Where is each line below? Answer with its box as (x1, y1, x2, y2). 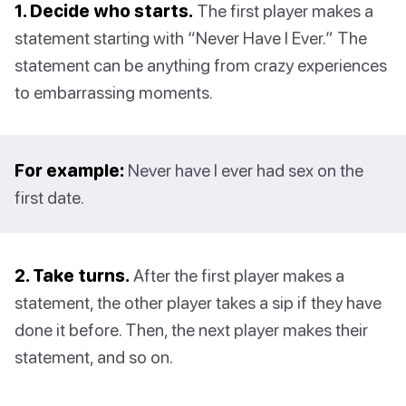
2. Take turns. (14, 265, 130, 286)
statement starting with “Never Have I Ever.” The (14, 27, 367, 49)
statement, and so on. (14, 346, 173, 368)
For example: (14, 159, 124, 181)
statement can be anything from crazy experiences (14, 54, 387, 76)
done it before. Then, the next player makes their (14, 319, 368, 341)
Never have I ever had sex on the (124, 159, 363, 181)
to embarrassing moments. (14, 82, 213, 103)
